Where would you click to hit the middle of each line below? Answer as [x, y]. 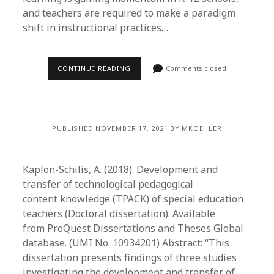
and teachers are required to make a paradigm [129, 13]
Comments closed [195, 68]
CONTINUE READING [94, 68]
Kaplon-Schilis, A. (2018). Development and [120, 169]
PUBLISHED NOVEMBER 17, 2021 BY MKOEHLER [137, 128]
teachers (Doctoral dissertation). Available [119, 213]
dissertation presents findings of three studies [130, 257]
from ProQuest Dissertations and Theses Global [133, 228]
